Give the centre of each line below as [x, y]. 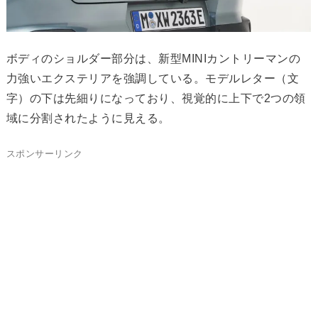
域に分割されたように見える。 [88, 118]
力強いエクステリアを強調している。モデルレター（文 [153, 78]
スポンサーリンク [44, 153]
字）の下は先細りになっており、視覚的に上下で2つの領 [156, 98]
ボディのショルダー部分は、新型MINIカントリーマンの [153, 58]
